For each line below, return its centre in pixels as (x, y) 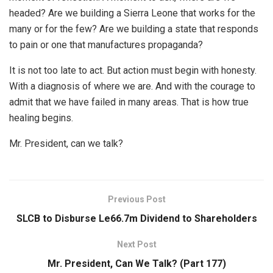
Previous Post (136, 199)
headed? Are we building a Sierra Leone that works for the (132, 13)
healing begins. (41, 118)
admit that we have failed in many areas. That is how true (129, 102)
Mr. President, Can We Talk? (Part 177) (136, 263)
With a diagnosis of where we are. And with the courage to (132, 86)
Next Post (136, 244)
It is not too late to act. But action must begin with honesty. (133, 70)
